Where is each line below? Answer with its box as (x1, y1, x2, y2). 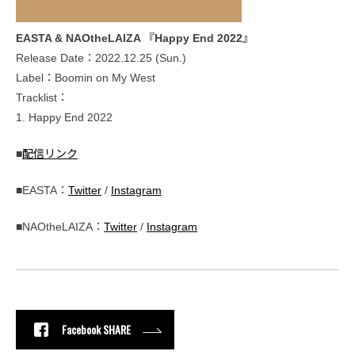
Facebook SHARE (62, 321, 131, 338)
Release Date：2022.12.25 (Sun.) (16, 51, 186, 64)
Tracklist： (16, 90, 68, 104)
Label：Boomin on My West (16, 71, 155, 84)
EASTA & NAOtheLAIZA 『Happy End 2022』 (16, 31, 254, 44)
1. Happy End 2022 (16, 110, 113, 124)
